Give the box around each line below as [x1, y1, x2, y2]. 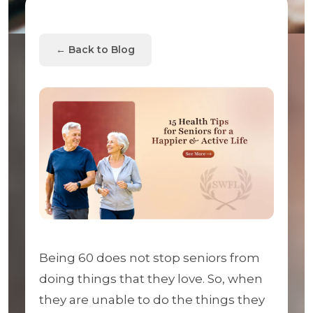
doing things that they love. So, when [39, 272, 263, 286]
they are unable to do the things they [39, 293, 265, 307]
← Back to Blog [56, 43, 135, 56]
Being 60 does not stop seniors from [39, 251, 260, 265]
